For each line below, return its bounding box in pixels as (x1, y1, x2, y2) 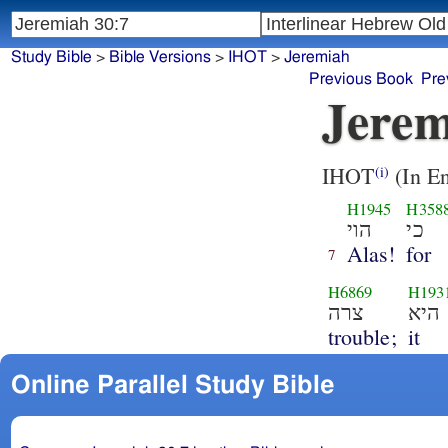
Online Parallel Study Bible (10, 372, 335, 398)
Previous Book (308, 71, 413, 88)
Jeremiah (283, 49, 350, 66)
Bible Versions (108, 49, 211, 66)
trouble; (327, 321, 397, 351)
